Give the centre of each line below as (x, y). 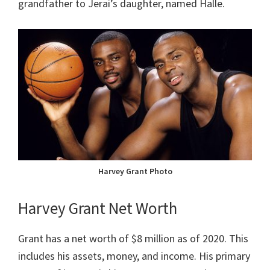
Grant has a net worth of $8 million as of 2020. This (133, 239)
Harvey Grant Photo (135, 171)
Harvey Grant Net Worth (98, 208)
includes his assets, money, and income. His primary (134, 256)
